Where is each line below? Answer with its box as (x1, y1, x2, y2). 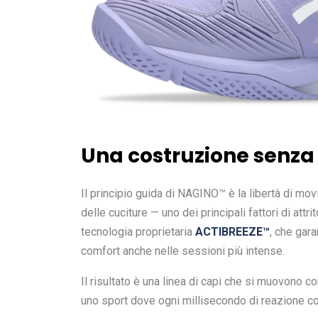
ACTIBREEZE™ (195, 224, 270, 238)
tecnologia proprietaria (81, 224, 195, 238)
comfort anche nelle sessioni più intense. (81, 243, 285, 258)
